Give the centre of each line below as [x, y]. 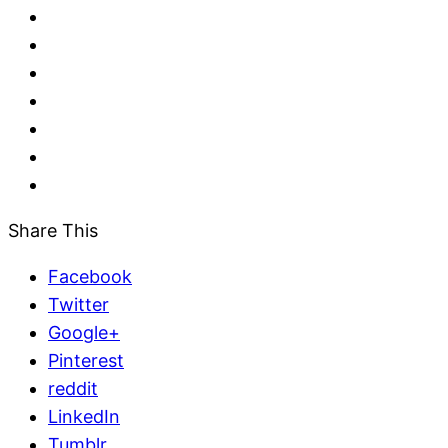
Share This [53, 230]
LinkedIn [84, 416]
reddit [73, 388]
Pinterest [86, 360]
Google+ [84, 332]
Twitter [78, 304]
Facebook [90, 276]
